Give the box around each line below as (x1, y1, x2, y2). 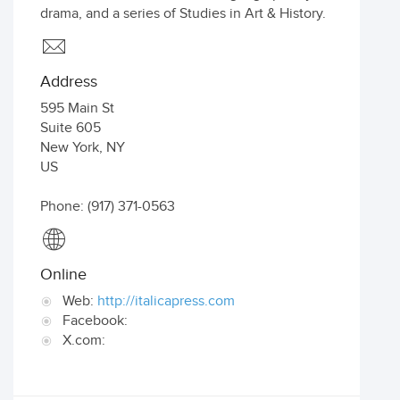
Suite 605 (40, 120, 101, 137)
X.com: (62, 332, 105, 349)
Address (40, 72, 97, 91)
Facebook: (62, 312, 128, 329)
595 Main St (40, 100, 114, 117)
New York (40, 139, 99, 156)
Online (40, 265, 87, 284)
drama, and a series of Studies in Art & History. (40, 5, 326, 22)
